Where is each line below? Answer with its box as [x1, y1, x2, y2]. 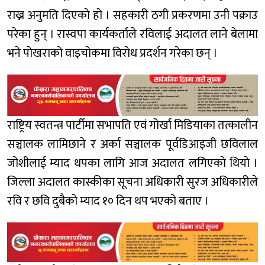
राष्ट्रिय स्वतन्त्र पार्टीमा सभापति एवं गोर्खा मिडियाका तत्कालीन [7, 115, 258, 136]
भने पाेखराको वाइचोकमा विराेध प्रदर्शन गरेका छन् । [7, 43, 218, 63]
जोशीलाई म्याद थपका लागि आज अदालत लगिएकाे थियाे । [7, 153, 258, 174]
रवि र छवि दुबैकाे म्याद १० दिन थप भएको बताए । [7, 191, 209, 212]
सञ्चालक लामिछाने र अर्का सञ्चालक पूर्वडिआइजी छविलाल [7, 134, 258, 155]
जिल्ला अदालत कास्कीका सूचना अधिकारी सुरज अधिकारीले [7, 172, 258, 193]
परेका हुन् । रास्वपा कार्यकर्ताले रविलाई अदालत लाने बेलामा [7, 24, 258, 44]
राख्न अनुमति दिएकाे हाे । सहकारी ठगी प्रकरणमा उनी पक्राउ [7, 5, 258, 25]
